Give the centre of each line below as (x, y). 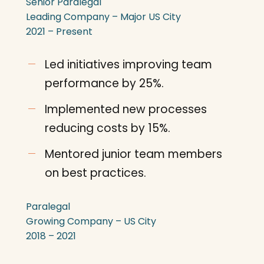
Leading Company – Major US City (103, 17)
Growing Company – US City (91, 221)
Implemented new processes (126, 109)
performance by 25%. (104, 83)
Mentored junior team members (133, 154)
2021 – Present (59, 32)
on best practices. (95, 173)
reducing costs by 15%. (108, 128)
